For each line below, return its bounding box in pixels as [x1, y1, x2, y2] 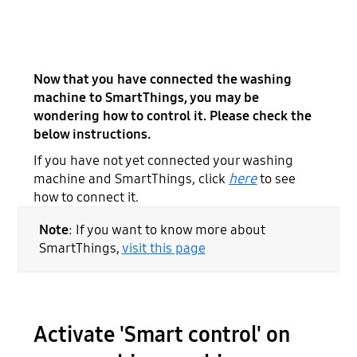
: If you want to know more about [68, 222, 265, 239]
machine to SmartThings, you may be [33, 88, 260, 106]
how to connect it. [33, 188, 139, 206]
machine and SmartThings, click [33, 170, 229, 187]
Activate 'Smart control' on [33, 321, 291, 347]
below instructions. [33, 125, 155, 143]
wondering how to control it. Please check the [33, 107, 312, 124]
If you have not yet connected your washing [33, 151, 294, 169]
